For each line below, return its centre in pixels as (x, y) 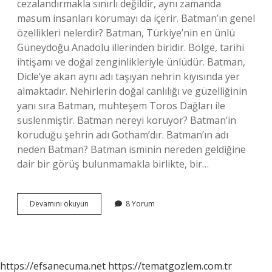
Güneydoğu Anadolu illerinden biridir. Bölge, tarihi (131, 47)
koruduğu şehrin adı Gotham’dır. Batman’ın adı (123, 135)
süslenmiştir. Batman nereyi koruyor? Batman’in (127, 120)
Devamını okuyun (59, 204)
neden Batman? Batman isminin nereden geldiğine (131, 149)
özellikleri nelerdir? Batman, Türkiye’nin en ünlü (126, 33)
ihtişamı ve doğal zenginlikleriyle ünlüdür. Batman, (131, 62)
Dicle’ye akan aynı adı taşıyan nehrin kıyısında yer (128, 76)
